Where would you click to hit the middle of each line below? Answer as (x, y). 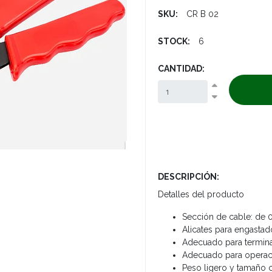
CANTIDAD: (181, 69)
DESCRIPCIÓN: (189, 177)
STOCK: (174, 41)
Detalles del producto (201, 194)
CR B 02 (202, 14)
